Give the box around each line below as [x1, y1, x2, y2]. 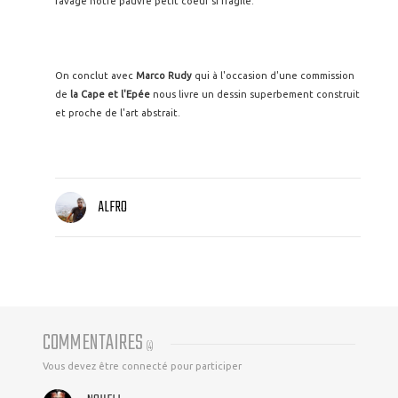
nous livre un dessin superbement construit [150, 89, 360, 99]
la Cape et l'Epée [70, 89, 150, 99]
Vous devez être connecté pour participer [43, 361, 242, 372]
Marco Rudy [136, 70, 192, 81]
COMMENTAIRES [43, 326, 147, 362]
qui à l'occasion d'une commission [192, 70, 354, 81]
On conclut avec [55, 70, 136, 81]
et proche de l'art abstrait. [55, 107, 180, 118]
